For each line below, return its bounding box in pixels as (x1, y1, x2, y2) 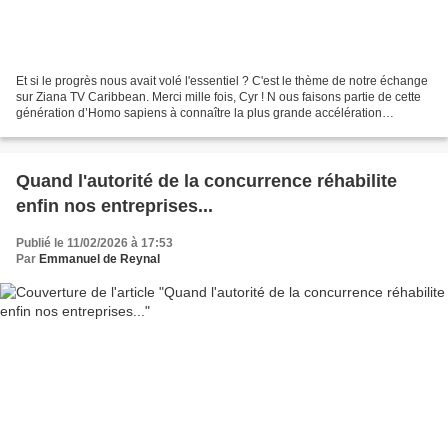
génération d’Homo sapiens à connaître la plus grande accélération (16, 106, 382, 121)
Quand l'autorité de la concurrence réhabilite (16, 171, 397, 192)
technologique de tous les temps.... (16, 122, 204, 137)
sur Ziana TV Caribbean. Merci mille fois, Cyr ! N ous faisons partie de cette (16, 90, 421, 105)
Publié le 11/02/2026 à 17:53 (16, 236, 173, 251)
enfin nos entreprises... (16, 196, 213, 217)
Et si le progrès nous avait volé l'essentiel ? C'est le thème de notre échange (16, 74, 428, 89)
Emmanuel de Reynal (39, 252, 160, 267)
